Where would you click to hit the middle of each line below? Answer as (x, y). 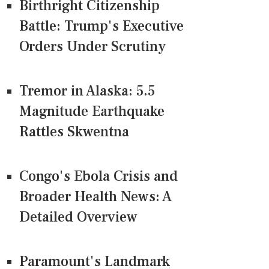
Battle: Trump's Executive (101, 26)
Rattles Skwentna (74, 132)
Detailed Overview (78, 217)
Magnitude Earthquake (92, 112)
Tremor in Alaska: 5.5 (87, 91)
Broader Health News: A (95, 197)
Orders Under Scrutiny (92, 47)
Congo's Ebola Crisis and (98, 177)
